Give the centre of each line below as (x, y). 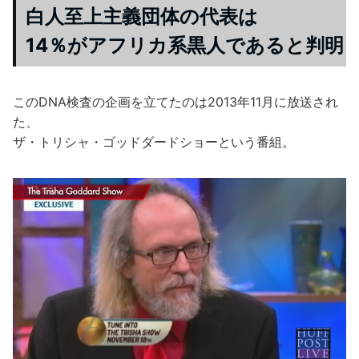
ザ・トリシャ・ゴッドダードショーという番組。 (154, 142)
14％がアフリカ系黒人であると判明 (185, 46)
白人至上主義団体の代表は (142, 17)
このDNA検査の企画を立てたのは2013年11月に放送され (175, 102)
